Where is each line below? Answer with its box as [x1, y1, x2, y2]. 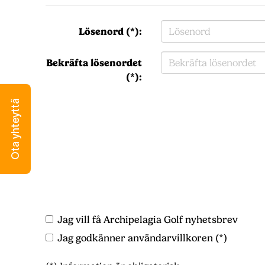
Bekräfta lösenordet [46, 57, 143, 69]
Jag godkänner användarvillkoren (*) [57, 232, 227, 244]
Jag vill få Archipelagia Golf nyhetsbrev [57, 214, 238, 225]
